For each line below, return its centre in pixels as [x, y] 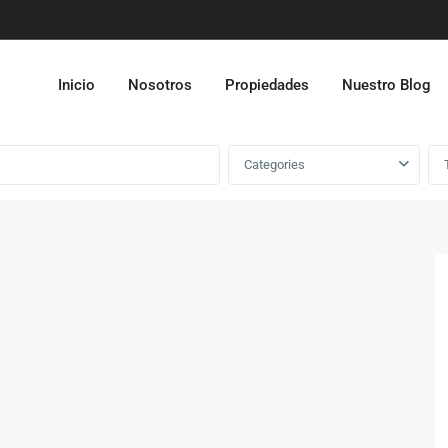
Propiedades [267, 85]
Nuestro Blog [386, 85]
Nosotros [160, 85]
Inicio [76, 85]
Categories [274, 164]
